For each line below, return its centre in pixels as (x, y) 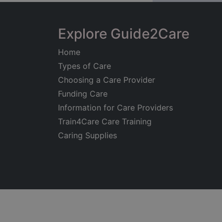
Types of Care (84, 66)
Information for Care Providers (115, 108)
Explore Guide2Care (124, 34)
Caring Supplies (87, 135)
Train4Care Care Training (105, 121)
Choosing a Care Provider (107, 80)
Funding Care (83, 94)
